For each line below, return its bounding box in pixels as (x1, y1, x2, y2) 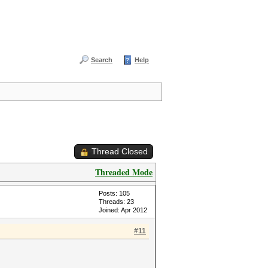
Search (91, 56, 112, 63)
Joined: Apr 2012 (99, 206, 147, 214)
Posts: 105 (99, 190, 130, 197)
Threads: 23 (99, 198, 134, 205)
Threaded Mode (95, 166, 153, 178)
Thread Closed (92, 147, 148, 156)
